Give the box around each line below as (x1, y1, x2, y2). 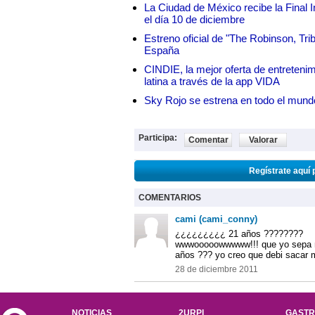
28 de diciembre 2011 (175, 264, 258, 274)
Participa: (139, 133, 177, 143)
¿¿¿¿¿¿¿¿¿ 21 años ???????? (175, 229, 303, 239)
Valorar (248, 135, 278, 145)
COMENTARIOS (139, 193, 201, 202)
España (144, 44, 179, 56)
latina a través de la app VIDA (144, 75, 280, 87)
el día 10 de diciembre (144, 13, 245, 25)
